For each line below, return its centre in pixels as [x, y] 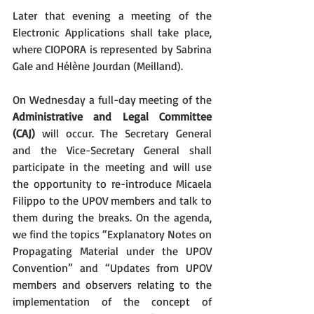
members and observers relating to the [112, 285]
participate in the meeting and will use [112, 167]
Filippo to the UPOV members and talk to [112, 200]
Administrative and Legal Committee [112, 116]
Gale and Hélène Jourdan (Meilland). [98, 66]
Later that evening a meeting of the [112, 15]
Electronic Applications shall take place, [112, 32]
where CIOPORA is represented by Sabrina [112, 49]
